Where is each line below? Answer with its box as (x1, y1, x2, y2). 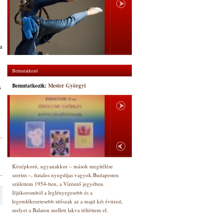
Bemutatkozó (12, 67, 38, 74)
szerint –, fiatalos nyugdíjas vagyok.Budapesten (12, 171, 119, 179)
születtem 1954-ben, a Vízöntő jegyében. (12, 180, 105, 187)
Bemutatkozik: (12, 82, 48, 90)
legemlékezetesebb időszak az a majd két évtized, (12, 198, 123, 205)
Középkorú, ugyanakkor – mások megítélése (12, 163, 113, 170)
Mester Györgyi (48, 82, 86, 90)
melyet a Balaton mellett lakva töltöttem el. (12, 206, 108, 214)
